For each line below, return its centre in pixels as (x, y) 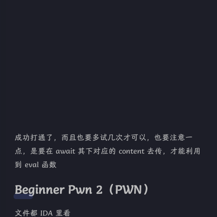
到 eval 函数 (36, 165)
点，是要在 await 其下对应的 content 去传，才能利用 (108, 151)
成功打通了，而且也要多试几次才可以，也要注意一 (104, 138)
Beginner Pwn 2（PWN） (85, 190)
